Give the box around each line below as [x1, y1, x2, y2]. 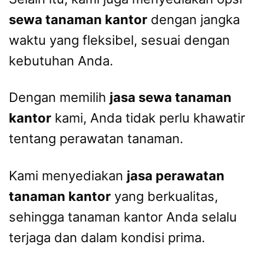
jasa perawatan [127, 167, 225, 183]
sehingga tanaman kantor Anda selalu [9, 209, 237, 225]
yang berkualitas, [111, 188, 218, 204]
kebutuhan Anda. [9, 52, 113, 68]
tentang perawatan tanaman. [9, 131, 183, 147]
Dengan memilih [9, 90, 110, 105]
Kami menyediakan [9, 167, 127, 183]
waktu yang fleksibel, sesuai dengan [9, 32, 230, 48]
